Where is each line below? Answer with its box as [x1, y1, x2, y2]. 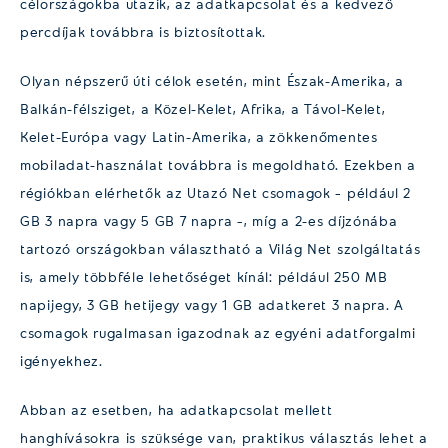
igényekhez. [20, 352, 103, 370]
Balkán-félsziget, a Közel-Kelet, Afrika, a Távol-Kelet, [20, 100, 386, 118]
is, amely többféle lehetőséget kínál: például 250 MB [20, 268, 388, 286]
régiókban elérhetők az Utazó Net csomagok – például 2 [20, 184, 412, 202]
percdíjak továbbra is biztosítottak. [20, 23, 267, 41]
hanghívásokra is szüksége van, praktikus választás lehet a [20, 428, 428, 446]
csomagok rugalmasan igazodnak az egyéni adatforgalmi [20, 324, 416, 342]
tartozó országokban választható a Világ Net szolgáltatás [20, 240, 421, 258]
